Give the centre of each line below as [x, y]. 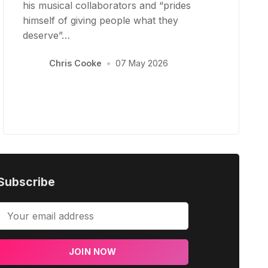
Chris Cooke [75, 63]
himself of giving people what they [101, 20]
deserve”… [47, 35]
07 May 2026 [141, 63]
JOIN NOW [92, 252]
